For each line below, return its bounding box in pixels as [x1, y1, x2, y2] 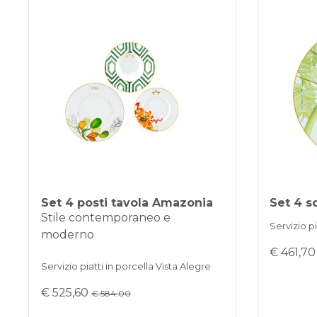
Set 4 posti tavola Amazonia [41, 195, 214, 209]
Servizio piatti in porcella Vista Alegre [41, 260, 212, 272]
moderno [41, 227, 95, 241]
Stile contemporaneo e [41, 210, 171, 224]
